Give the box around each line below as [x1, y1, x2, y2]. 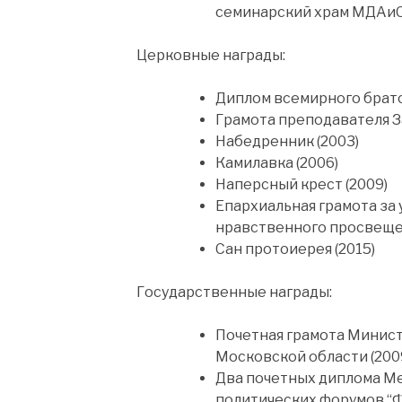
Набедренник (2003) [215, 132, 359, 150]
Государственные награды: [136, 283, 332, 301]
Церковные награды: [136, 46, 285, 64]
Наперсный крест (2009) [215, 175, 388, 193]
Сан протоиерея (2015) [215, 240, 375, 258]
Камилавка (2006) [215, 153, 338, 171]
